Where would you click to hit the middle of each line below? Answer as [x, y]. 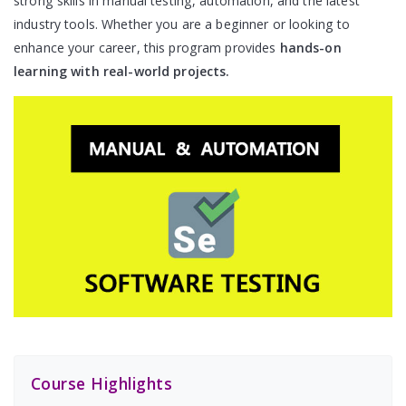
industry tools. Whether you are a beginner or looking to [182, 24]
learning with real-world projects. [122, 72]
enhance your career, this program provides [147, 48]
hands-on [310, 48]
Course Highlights [101, 383]
